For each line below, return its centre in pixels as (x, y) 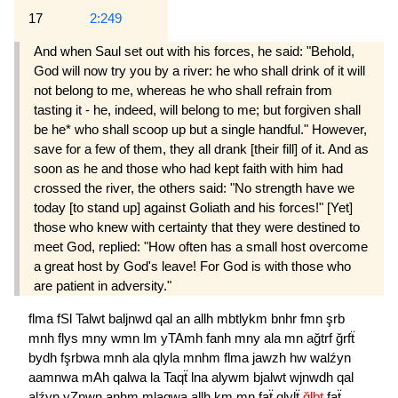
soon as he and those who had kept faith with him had (188, 169)
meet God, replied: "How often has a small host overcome (201, 247)
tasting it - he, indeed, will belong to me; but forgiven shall (197, 110)
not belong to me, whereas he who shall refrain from (183, 91)
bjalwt (271, 378)
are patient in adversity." (103, 286)
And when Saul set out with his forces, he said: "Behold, (194, 52)
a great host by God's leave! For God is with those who (192, 267)
